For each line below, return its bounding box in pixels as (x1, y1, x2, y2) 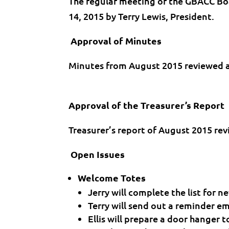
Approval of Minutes (68, 35, 162, 47)
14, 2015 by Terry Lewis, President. (68, 10, 215, 22)
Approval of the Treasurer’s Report (68, 99, 225, 111)
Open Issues (68, 148, 125, 160)
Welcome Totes (78, 172, 146, 184)
